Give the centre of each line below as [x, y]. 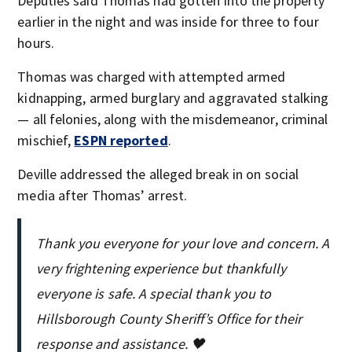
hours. [36, 43]
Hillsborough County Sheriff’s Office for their [169, 319]
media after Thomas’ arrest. [103, 195]
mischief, [46, 140]
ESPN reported [121, 140]
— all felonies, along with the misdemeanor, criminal [173, 119]
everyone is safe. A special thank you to [154, 293]
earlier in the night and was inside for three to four [168, 22]
